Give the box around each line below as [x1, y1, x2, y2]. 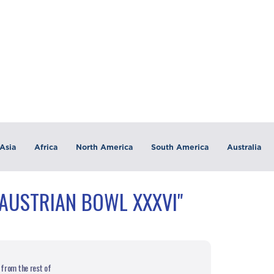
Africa [34, 142, 57, 152]
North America [75, 142, 133, 152]
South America [150, 142, 209, 152]
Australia [226, 142, 261, 152]
